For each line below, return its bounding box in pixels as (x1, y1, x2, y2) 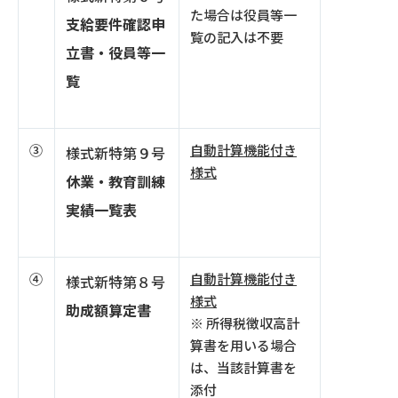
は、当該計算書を (190, 360, 297, 377)
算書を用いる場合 (190, 338, 297, 354)
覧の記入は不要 (190, 29, 283, 46)
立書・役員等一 (66, 44, 165, 62)
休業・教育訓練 (66, 173, 165, 191)
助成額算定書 (66, 302, 151, 320)
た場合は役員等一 (190, 7, 297, 24)
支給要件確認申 (66, 16, 165, 34)
